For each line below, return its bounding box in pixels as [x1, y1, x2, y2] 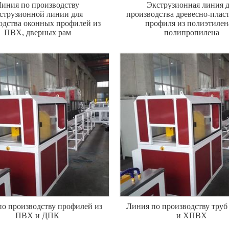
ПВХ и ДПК [15, 211, 59, 220]
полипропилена [164, 28, 219, 37]
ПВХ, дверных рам [4, 28, 71, 37]
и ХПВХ [176, 211, 207, 220]
